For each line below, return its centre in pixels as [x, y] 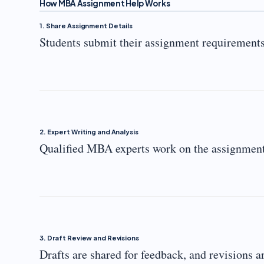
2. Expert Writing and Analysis [89, 132]
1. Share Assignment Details [86, 26]
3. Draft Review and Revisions [89, 238]
